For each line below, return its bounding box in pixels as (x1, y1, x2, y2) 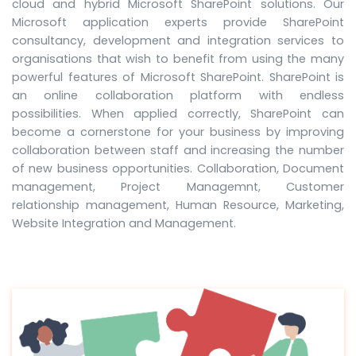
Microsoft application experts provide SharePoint (12, 14, 344, 31)
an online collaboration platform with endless (12, 87, 344, 104)
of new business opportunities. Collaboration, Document (12, 161, 344, 177)
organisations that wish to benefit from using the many (12, 51, 344, 68)
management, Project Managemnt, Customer (12, 179, 344, 195)
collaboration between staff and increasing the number (12, 142, 344, 159)
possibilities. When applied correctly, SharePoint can (12, 106, 344, 122)
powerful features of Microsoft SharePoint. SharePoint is (12, 69, 344, 86)
